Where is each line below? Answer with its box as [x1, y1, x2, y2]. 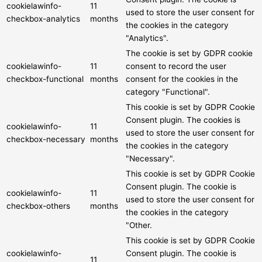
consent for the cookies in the [126, 74, 238, 84]
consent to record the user [126, 61, 226, 71]
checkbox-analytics [6, 13, 80, 23]
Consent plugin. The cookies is [126, 115, 240, 125]
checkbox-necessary [6, 134, 85, 144]
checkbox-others [6, 201, 70, 211]
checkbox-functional [6, 74, 84, 84]
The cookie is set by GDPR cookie [126, 48, 253, 58]
